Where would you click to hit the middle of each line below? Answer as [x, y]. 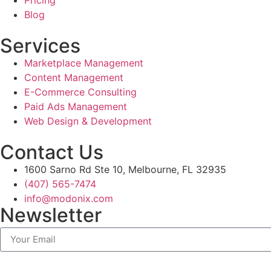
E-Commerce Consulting [80, 92]
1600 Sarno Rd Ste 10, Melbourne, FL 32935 [125, 169]
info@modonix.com [69, 198]
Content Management [74, 77]
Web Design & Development [88, 121]
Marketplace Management [84, 63]
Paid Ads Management [76, 106]
